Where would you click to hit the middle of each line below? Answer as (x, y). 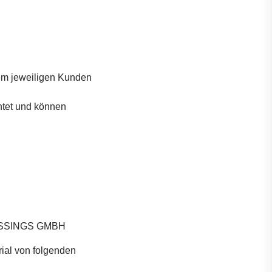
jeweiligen (33, 77)
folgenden (54, 250)
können (50, 107)
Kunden (73, 77)
